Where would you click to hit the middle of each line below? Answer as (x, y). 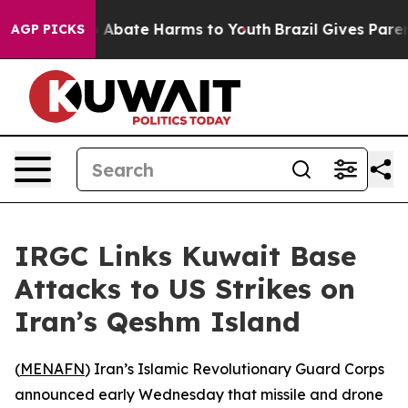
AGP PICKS (48, 29)
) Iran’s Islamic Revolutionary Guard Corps (235, 369)
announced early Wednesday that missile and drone (199, 394)
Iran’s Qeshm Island (158, 321)
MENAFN (52, 369)
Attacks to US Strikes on (185, 289)
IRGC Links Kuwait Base (185, 256)
